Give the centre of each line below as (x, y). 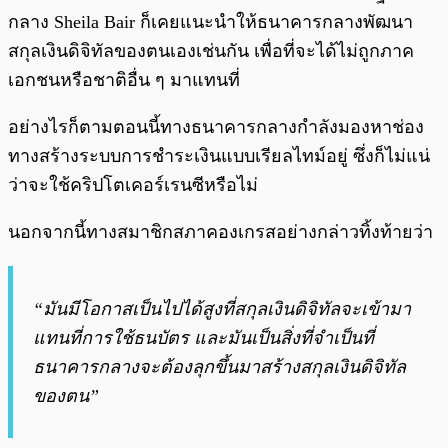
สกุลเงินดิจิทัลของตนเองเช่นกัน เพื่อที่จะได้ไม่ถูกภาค (211, 51)
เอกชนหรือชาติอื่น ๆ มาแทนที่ (124, 80)
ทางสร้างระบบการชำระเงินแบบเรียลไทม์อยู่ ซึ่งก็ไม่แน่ (219, 156)
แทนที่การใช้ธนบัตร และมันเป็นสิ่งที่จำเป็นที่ (203, 338)
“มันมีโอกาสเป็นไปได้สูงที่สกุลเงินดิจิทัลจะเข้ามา (222, 309)
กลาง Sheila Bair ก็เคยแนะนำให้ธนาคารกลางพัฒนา (210, 22)
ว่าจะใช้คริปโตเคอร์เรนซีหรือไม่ (133, 185)
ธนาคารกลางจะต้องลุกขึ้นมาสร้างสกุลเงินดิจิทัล (219, 367)
